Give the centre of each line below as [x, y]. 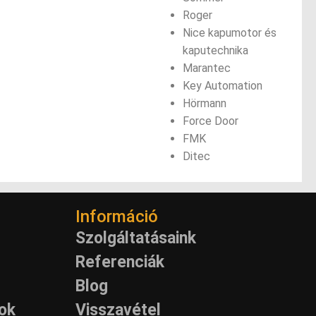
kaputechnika [215, 51]
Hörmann [204, 104]
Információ [117, 217]
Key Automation [222, 86]
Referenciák [120, 262]
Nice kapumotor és [229, 33]
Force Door [210, 121]
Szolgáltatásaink [136, 238]
